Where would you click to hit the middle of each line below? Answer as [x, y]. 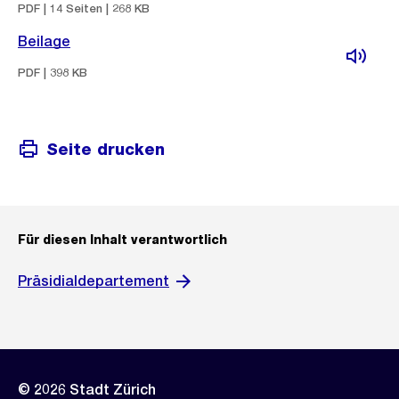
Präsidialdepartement [94, 281]
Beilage [44, 41]
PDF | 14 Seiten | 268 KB [84, 8]
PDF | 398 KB [53, 73]
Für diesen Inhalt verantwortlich [122, 240]
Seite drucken [106, 149]
